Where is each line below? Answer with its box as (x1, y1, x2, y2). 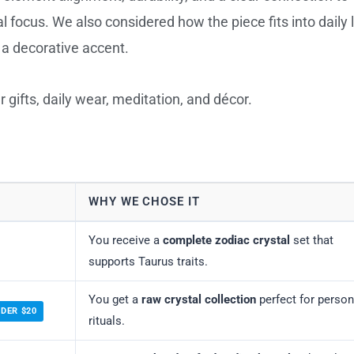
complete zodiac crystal (163, 233, 290, 248)
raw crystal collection (141, 292, 256, 307)
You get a (88, 292, 141, 307)
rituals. (88, 314, 125, 329)
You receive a (88, 233, 163, 248)
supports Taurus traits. (88, 254, 208, 269)
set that (290, 233, 333, 248)
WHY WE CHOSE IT (88, 194, 200, 209)
